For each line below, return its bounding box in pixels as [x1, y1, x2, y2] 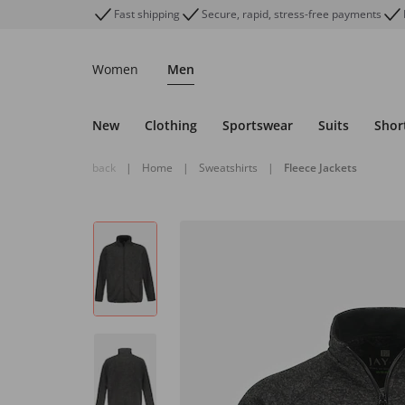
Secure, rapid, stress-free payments [202, 6, 381, 22]
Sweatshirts [199, 160, 258, 175]
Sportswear [222, 117, 293, 134]
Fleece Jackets [284, 160, 357, 175]
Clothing [145, 117, 197, 134]
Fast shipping [114, 6, 180, 22]
